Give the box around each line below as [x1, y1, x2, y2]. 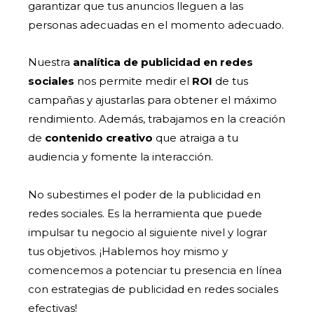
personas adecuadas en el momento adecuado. [28, 18, 285, 32]
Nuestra [28, 55, 74, 69]
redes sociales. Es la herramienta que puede [28, 206, 263, 220]
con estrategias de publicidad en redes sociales [28, 282, 279, 296]
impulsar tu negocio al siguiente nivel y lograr [28, 225, 268, 239]
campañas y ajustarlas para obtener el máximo [28, 93, 278, 107]
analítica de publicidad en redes [73, 55, 254, 69]
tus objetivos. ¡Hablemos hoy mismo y [28, 244, 228, 258]
